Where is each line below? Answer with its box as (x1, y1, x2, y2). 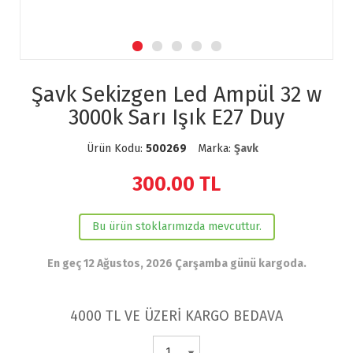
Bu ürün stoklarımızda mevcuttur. (91, 220, 262, 233)
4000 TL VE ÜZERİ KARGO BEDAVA (70, 307, 283, 325)
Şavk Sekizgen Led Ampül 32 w (32, 82, 321, 107)
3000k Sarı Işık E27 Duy (69, 105, 284, 130)
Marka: (198, 142, 234, 155)
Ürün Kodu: (87, 142, 146, 155)
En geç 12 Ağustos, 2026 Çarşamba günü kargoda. (46, 257, 307, 270)
